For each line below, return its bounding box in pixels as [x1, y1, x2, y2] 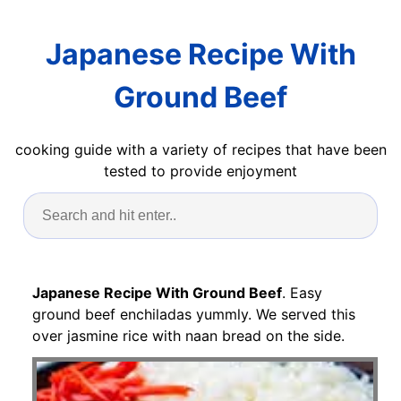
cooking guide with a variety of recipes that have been [14, 140, 387, 158]
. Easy [282, 283, 322, 302]
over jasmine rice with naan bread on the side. [32, 326, 345, 345]
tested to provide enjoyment [104, 161, 297, 180]
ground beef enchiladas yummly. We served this [32, 304, 355, 323]
